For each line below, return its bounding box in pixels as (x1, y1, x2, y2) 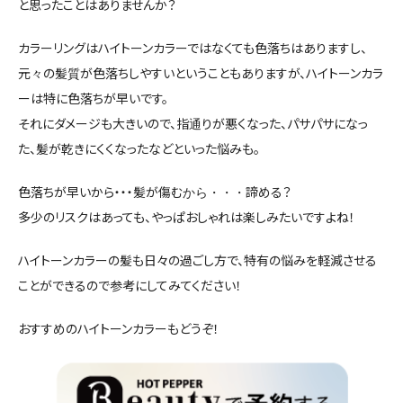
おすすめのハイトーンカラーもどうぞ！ (18, 320, 219, 337)
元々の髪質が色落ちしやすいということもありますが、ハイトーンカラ (18, 65, 383, 82)
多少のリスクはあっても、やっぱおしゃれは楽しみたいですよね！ (18, 209, 355, 226)
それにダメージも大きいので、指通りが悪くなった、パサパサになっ (18, 115, 368, 132)
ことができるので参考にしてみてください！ (18, 277, 242, 294)
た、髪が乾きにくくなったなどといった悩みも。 (18, 140, 260, 157)
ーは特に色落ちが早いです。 (18, 90, 168, 107)
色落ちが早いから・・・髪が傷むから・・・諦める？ (18, 184, 291, 201)
